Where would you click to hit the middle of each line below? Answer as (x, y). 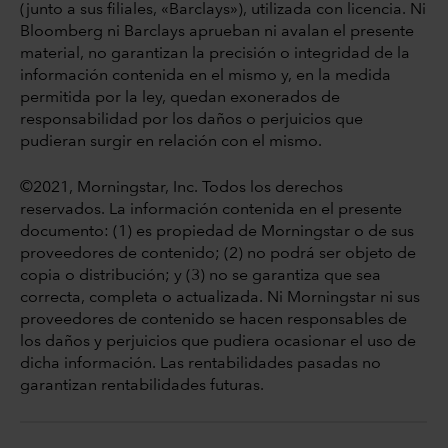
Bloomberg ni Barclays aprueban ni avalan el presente (217, 31)
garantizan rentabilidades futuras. (142, 385)
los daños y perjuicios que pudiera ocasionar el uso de (218, 341)
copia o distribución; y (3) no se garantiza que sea (200, 275)
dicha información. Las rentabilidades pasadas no (200, 363)
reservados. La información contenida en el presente (211, 209)
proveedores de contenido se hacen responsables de (213, 319)
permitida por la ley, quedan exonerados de (180, 97)
